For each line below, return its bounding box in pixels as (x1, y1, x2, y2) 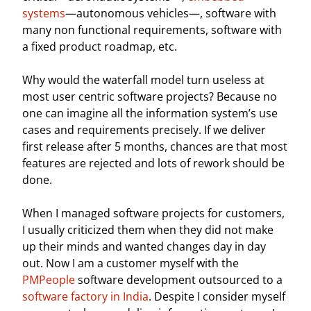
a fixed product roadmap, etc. (22, 39, 177, 54)
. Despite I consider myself (149, 289, 285, 304)
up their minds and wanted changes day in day (22, 239, 266, 254)
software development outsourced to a (78, 272, 283, 287)
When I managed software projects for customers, (22, 205, 285, 221)
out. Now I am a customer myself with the (22, 255, 239, 271)
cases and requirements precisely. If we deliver (22, 122, 266, 137)
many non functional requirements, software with (22, 22, 282, 37)
